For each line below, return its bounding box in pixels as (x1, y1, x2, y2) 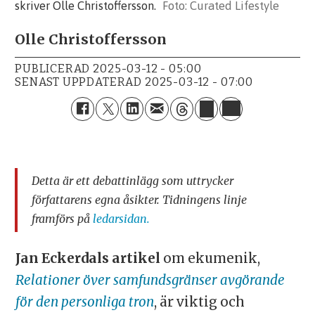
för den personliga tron (15, 293, 154, 310)
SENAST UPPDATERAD (15, 75, 142, 89)
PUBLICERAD (15, 62, 91, 76)
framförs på (32, 212, 94, 226)
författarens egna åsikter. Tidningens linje (32, 193, 247, 207)
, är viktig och (153, 293, 245, 310)
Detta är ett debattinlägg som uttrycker (32, 174, 234, 188)
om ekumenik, (160, 250, 260, 266)
